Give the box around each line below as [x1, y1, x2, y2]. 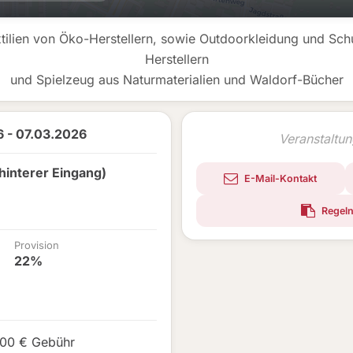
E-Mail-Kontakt [242, 173, 318, 184]
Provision [13, 239, 59, 251]
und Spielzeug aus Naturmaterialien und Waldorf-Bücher [9, 72, 344, 87]
